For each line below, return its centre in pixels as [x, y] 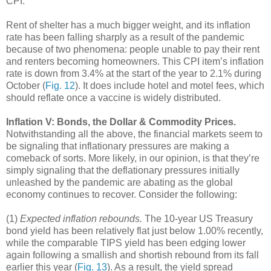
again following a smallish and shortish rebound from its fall [132, 255]
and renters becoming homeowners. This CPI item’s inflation [135, 61]
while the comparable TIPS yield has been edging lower [126, 243]
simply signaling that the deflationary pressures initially [123, 170]
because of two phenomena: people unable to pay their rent [133, 49]
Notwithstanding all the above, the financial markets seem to [134, 134]
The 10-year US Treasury [198, 218]
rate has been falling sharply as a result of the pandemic [125, 37]
